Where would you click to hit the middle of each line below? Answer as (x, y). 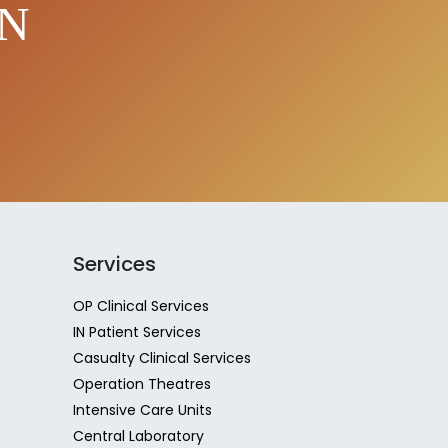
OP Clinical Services (141, 306)
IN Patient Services (137, 332)
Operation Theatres (142, 384)
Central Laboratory (138, 436)
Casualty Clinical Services (162, 358)
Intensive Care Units (142, 410)
